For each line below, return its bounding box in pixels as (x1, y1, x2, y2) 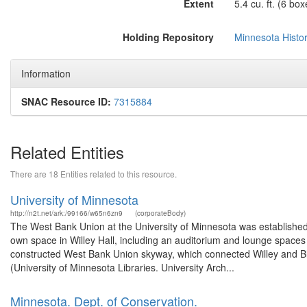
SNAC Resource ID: (21, 95, 111, 108)
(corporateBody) (135, 208, 186, 218)
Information (21, 66, 71, 80)
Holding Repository (122, 30, 214, 44)
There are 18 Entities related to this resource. (10, 168, 177, 180)
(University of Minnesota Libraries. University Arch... (10, 260, 234, 274)
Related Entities (10, 140, 124, 164)
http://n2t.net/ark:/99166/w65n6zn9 (10, 208, 123, 218)
